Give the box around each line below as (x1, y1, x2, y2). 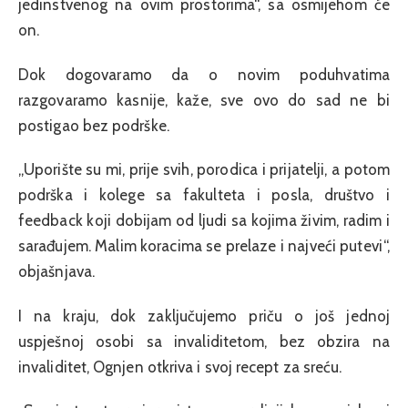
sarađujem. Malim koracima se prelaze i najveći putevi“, (18, 237, 390, 256)
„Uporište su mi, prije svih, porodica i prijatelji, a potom (18, 160, 390, 179)
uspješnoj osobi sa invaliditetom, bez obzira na (18, 331, 390, 351)
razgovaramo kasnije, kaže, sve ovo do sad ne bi (18, 90, 390, 109)
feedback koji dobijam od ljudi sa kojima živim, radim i (18, 211, 390, 230)
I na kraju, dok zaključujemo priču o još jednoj (18, 306, 390, 325)
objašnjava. (18, 262, 95, 281)
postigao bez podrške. (18, 116, 169, 135)
